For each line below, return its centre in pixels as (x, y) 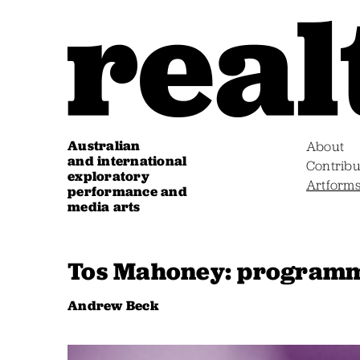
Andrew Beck (113, 305)
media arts (104, 206)
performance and (127, 191)
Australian (104, 145)
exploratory (108, 176)
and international (127, 160)
